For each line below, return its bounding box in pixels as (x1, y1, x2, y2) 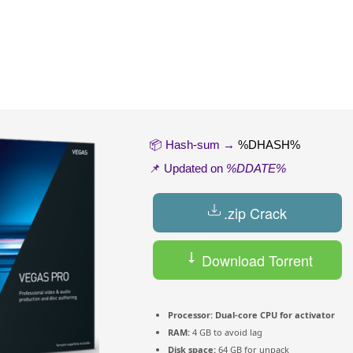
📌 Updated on (149, 162, 226, 176)
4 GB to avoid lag (190, 326, 262, 339)
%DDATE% (226, 162, 286, 176)
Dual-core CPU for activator (213, 309, 335, 321)
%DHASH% (238, 138, 300, 152)
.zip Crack (224, 203, 287, 224)
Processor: (168, 309, 213, 321)
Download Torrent (198, 250, 313, 271)
